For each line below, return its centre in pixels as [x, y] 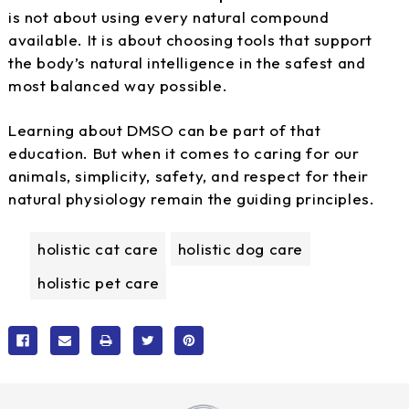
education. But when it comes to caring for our [184, 152]
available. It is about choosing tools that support [191, 39]
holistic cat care [98, 248]
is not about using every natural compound [169, 16]
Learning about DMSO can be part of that [165, 130]
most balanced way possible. [118, 85]
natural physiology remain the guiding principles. [192, 198]
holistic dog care [241, 248]
